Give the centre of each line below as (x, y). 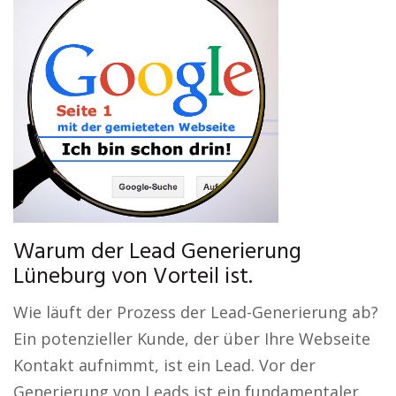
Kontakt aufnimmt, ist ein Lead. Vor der (164, 365)
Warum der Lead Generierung (157, 252)
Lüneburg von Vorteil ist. (133, 277)
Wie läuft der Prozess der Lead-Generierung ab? (196, 312)
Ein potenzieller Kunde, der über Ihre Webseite (192, 339)
